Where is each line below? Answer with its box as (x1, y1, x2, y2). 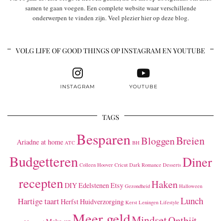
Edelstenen (78, 180, 109, 190)
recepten (19, 174, 63, 191)
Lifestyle (160, 198, 179, 206)
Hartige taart (18, 195, 59, 207)
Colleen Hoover (79, 161, 113, 168)
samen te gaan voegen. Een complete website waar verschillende (25, 3, 196, 12)
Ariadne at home (16, 137, 63, 147)
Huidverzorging (80, 196, 124, 206)
